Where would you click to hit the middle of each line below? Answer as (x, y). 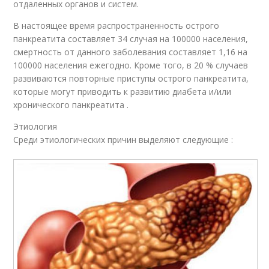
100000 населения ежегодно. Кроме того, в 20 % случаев (131, 65)
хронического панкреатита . (71, 104)
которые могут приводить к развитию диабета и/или (122, 91)
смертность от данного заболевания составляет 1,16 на (131, 52)
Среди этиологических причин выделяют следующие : (123, 139)
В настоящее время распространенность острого (116, 25)
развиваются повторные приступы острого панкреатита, (131, 78)
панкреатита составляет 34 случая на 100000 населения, (131, 38)
